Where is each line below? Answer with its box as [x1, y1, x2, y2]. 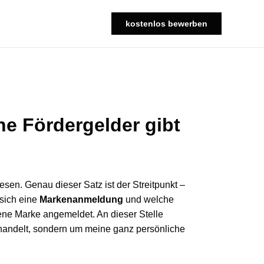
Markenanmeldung [39, 194, 123, 204]
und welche [123, 194, 174, 204]
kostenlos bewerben [126, 19, 207, 28]
